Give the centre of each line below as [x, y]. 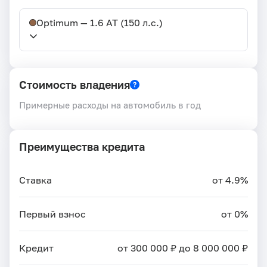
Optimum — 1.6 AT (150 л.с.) [100, 22]
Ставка [35, 180]
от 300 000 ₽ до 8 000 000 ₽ [183, 248]
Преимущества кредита [82, 146]
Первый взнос [52, 214]
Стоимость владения [74, 84]
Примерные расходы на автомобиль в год [110, 105]
